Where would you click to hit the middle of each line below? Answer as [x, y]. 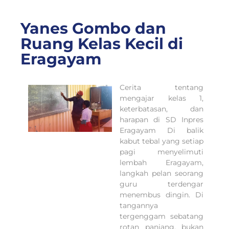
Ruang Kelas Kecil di [102, 44]
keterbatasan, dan [162, 109]
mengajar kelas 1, [162, 98]
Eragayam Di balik [162, 131]
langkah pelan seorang [162, 174]
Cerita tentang [162, 88]
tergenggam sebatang [162, 216]
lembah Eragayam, [162, 163]
